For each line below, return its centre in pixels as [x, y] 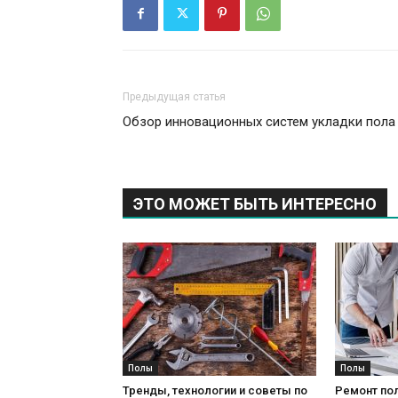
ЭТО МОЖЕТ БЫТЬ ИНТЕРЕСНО [255, 204]
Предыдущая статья [174, 97]
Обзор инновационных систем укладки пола [259, 122]
